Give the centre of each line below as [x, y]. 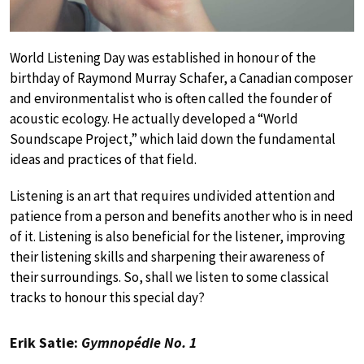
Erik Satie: [45, 342]
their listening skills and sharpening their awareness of [167, 256]
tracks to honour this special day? [107, 297]
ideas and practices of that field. [103, 159]
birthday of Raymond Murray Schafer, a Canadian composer [181, 78]
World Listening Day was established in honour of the [163, 57]
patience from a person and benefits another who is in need [182, 216]
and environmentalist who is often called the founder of [171, 98]
